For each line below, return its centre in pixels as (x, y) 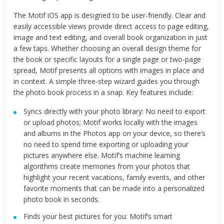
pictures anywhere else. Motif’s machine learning (102, 155)
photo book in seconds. (62, 199)
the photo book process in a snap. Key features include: (103, 92)
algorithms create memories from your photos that (107, 166)
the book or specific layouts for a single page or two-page (107, 59)
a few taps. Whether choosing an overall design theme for (107, 48)
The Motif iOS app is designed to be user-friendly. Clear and (110, 15)
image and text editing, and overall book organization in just (111, 37)
